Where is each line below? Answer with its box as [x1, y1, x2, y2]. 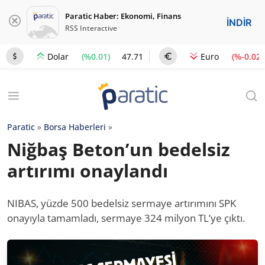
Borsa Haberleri [44, 121, 106, 132]
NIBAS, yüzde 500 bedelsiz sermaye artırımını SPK [7, 196, 236, 210]
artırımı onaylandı [7, 159, 168, 183]
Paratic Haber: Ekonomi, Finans [65, 11, 181, 21]
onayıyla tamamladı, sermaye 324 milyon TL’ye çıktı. [7, 211, 245, 225]
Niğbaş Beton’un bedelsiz [7, 137, 230, 161]
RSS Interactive [65, 23, 117, 33]
